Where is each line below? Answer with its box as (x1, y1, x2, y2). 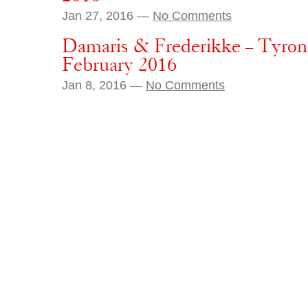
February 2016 (62, 54, 177, 76)
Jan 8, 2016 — (62, 78, 146, 92)
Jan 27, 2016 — (62, 8, 153, 23)
